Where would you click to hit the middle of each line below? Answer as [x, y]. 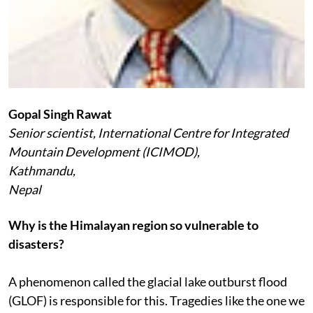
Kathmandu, [42, 170]
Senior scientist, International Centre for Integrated [148, 133]
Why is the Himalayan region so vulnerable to [133, 225]
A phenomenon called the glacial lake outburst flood [148, 282]
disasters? [36, 244]
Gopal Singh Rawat [60, 114]
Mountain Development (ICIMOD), [104, 152]
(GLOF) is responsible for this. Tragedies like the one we [156, 300]
